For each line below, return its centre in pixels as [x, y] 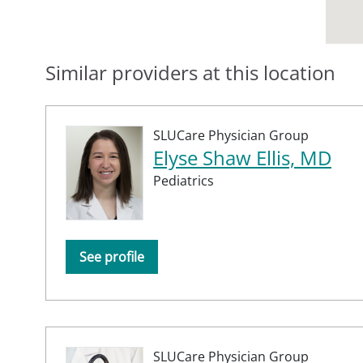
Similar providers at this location [190, 72]
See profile [112, 256]
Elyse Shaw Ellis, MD [242, 157]
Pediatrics [184, 180]
